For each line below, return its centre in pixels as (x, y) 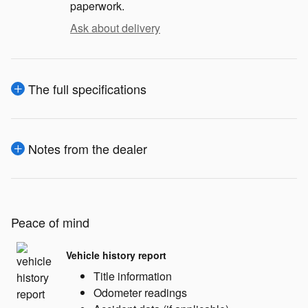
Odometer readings (140, 293)
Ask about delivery (115, 28)
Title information (133, 276)
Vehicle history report (116, 255)
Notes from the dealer (88, 149)
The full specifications (87, 89)
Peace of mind (50, 222)
